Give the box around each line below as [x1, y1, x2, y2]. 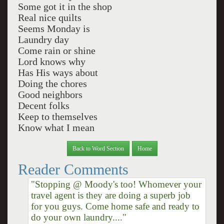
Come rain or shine [17, 45, 95, 56]
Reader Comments [17, 160, 128, 177]
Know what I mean [17, 122, 94, 133]
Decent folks [17, 100, 69, 111]
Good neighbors [17, 89, 82, 100]
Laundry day [17, 34, 69, 45]
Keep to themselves [17, 111, 97, 122]
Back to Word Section [72, 144, 124, 152]
